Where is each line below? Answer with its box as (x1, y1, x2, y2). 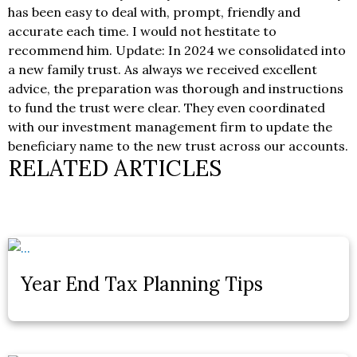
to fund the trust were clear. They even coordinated (8, 99, 325, 116)
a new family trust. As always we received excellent (8, 61, 317, 77)
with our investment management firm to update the (8, 118, 332, 135)
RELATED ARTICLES (8, 153, 222, 182)
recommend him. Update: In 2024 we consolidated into (8, 41, 346, 58)
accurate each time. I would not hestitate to (8, 22, 277, 39)
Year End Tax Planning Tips (21, 271, 263, 296)
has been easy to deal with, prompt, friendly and (8, 3, 300, 20)
